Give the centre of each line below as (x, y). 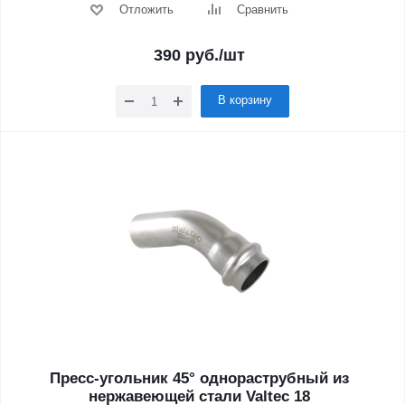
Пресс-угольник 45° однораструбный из (199, 378)
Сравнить (262, 9)
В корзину (245, 100)
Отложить (146, 9)
